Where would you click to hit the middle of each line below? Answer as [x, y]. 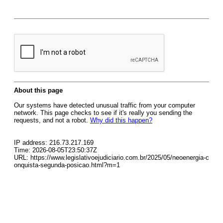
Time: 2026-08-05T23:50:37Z [56, 150]
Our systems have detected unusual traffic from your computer [105, 105]
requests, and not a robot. [52, 120]
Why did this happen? [121, 120]
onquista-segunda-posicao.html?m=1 [67, 165]
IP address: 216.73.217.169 [54, 143]
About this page [38, 90]
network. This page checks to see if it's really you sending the [103, 113]
